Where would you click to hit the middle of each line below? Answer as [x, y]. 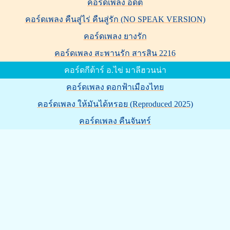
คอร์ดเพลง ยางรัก [115, 36]
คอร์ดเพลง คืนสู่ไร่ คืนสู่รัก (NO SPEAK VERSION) [115, 19]
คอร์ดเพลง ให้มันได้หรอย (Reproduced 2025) [115, 104]
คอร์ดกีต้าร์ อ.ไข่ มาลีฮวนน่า [115, 70]
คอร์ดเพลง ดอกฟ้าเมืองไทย [115, 87]
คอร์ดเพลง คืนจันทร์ [115, 121]
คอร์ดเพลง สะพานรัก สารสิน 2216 [115, 53]
